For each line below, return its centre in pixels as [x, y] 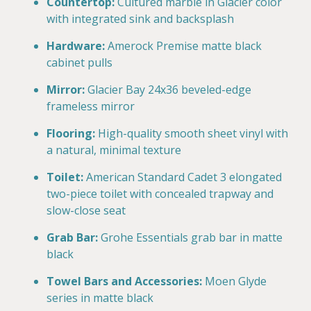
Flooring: [71, 133]
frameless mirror [91, 106]
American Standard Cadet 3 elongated [184, 177]
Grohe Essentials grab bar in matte [192, 237]
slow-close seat [86, 210]
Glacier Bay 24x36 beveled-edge [169, 89]
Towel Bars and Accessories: [124, 281]
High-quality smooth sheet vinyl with [193, 133]
